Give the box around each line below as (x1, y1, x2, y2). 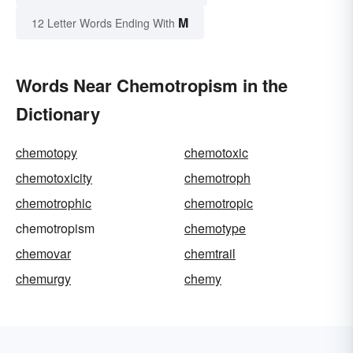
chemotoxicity (16, 169, 92, 188)
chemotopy (16, 143, 77, 162)
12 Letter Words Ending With (32, 15, 175, 32)
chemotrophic (16, 194, 91, 213)
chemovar (16, 244, 71, 263)
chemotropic (184, 194, 253, 213)
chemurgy (16, 269, 71, 288)
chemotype (184, 219, 246, 238)
